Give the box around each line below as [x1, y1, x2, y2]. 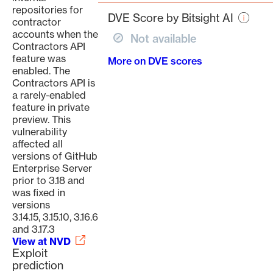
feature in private [12, 101, 90, 113]
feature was [12, 52, 66, 65]
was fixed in [12, 186, 65, 199]
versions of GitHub [12, 150, 97, 162]
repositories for [12, 4, 83, 16]
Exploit [12, 246, 48, 260]
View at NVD [12, 235, 71, 247]
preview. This [12, 113, 71, 126]
